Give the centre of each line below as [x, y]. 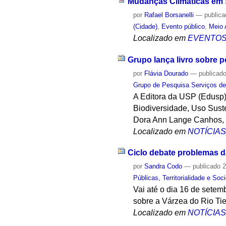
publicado [207, 166]
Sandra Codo [163, 166]
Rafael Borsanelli [169, 15]
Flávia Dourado [166, 73]
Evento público [183, 26]
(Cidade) [146, 26]
